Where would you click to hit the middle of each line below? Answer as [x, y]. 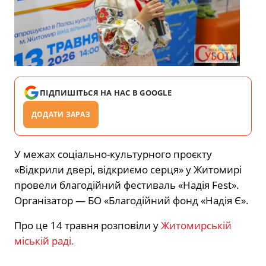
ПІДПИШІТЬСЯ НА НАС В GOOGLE [106, 92]
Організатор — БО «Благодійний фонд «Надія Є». [132, 200]
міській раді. [44, 240]
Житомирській [195, 225]
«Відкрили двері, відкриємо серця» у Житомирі [128, 169]
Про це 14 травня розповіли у [86, 225]
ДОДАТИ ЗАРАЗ [61, 114]
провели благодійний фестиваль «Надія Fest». [127, 185]
